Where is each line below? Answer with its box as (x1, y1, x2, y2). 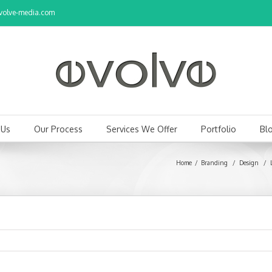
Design (239, 159, 259, 166)
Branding (201, 159, 228, 166)
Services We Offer (106, 124, 177, 134)
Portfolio (200, 124, 236, 134)
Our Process (33, 124, 83, 134)
